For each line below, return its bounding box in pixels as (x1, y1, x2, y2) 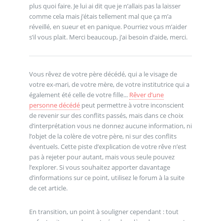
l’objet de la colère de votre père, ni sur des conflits (29, 132, 177, 141)
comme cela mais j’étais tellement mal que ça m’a (29, 11, 172, 21)
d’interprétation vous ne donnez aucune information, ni (29, 121, 192, 131)
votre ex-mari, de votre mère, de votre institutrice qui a (29, 80, 189, 89)
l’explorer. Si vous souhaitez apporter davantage (29, 163, 170, 172)
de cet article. (29, 184, 68, 193)
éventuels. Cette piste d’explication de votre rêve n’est (29, 142, 186, 151)
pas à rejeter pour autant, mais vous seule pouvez (29, 152, 175, 162)
